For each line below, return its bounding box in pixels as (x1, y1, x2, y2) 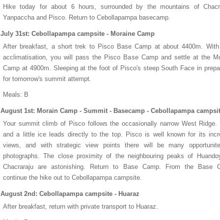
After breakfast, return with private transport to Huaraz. (3, 203, 158, 210)
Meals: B (3, 91, 28, 98)
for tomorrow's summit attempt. (3, 75, 91, 82)
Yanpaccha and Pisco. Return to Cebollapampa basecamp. (3, 14, 170, 21)
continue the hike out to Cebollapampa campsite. (3, 174, 142, 181)
